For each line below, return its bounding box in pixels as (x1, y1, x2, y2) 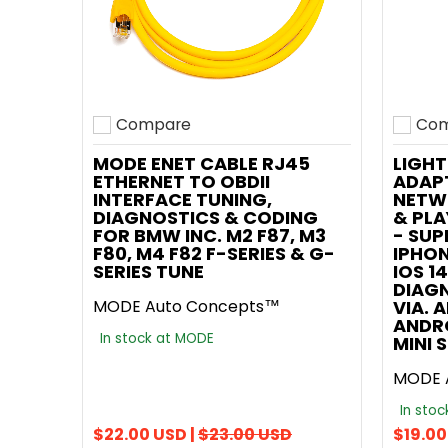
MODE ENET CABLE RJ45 (93, 151, 310, 176)
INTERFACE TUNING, (93, 187, 272, 212)
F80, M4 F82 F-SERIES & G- (93, 241, 335, 266)
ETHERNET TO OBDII (93, 169, 270, 194)
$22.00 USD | (93, 423, 198, 446)
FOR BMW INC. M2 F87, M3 (93, 223, 326, 248)
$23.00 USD (198, 423, 292, 446)
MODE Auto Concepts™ (93, 295, 280, 318)
